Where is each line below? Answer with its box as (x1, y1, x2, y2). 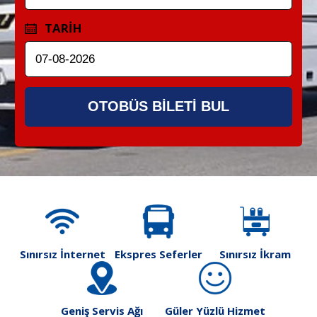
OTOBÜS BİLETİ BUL (88, 98, 229, 115)
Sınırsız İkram (219, 246, 291, 261)
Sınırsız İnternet (19, 246, 105, 261)
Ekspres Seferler (115, 246, 202, 261)
